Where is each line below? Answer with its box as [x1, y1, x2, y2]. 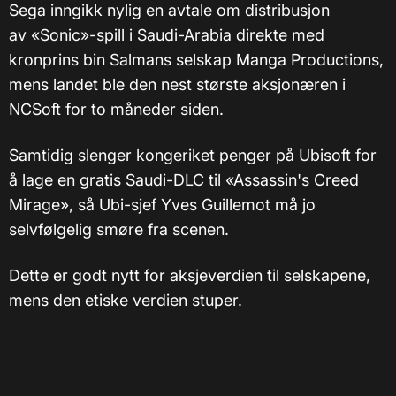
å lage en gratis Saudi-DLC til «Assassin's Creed [9, 171, 359, 190]
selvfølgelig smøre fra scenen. [9, 220, 229, 240]
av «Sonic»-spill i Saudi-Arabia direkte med [9, 26, 324, 45]
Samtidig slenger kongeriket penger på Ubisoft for [9, 146, 377, 165]
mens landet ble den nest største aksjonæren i [9, 75, 346, 95]
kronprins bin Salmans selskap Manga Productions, [9, 50, 384, 70]
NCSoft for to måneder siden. [9, 100, 224, 119]
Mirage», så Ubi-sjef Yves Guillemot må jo [9, 195, 316, 215]
